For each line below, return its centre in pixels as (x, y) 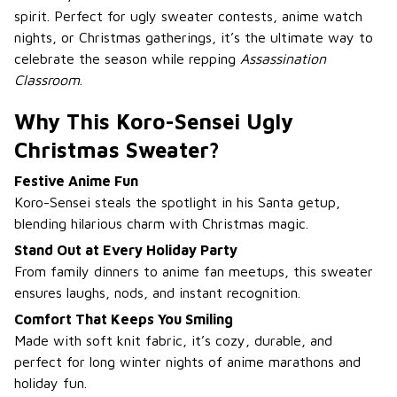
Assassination (283, 59)
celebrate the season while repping (127, 59)
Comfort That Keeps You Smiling (124, 319)
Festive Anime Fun (76, 180)
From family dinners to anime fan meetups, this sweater (194, 272)
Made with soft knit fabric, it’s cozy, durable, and (173, 341)
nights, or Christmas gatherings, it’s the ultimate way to (194, 38)
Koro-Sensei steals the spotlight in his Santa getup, (177, 202)
